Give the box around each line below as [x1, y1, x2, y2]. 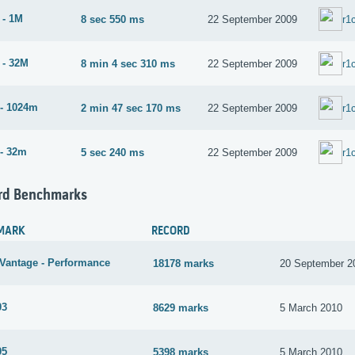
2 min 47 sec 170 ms [81, 101, 181, 114]
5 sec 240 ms [81, 146, 145, 158]
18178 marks [153, 257, 215, 269]
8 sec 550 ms [81, 13, 145, 25]
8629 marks [153, 301, 209, 314]
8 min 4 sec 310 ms [81, 57, 176, 70]
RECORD [151, 224, 190, 239]
